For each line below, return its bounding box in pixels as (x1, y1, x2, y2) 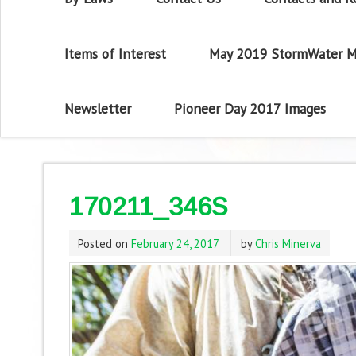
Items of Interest (64, 44, 167, 63)
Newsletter (64, 99, 132, 118)
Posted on (77, 235, 131, 251)
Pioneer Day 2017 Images (173, 99, 326, 118)
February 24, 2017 (130, 235, 219, 251)
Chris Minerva (254, 235, 321, 251)
